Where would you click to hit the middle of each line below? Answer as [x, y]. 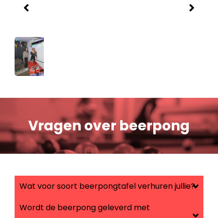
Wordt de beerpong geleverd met [85, 208]
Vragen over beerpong [109, 126]
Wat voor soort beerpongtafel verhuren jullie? [107, 186]
